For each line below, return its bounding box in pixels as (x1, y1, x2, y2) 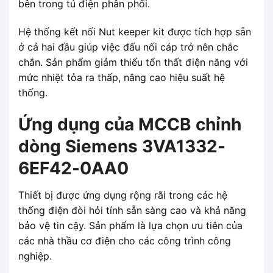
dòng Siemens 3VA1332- (18, 135, 225, 157)
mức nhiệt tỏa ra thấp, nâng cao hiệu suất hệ (18, 71, 225, 83)
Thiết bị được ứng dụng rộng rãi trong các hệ (18, 188, 227, 201)
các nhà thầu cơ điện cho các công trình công (18, 234, 231, 247)
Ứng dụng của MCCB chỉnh (18, 113, 241, 135)
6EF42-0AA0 (18, 157, 129, 179)
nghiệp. (18, 249, 52, 262)
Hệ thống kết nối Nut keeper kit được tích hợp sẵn (18, 25, 251, 38)
